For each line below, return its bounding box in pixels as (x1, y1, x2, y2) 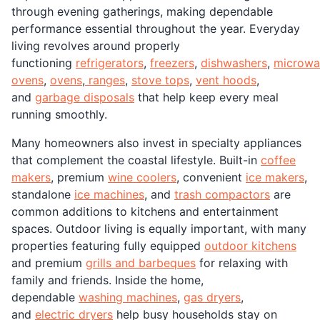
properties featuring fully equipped (11, 238, 204, 253)
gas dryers (184, 289, 241, 304)
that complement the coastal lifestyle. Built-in (11, 152, 261, 167)
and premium (11, 255, 86, 270)
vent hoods (196, 72, 256, 87)
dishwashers (201, 55, 267, 70)
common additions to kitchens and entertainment (11, 204, 279, 219)
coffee (261, 152, 296, 167)
